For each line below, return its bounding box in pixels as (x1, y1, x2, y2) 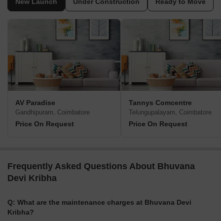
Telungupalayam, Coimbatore (129, 109, 212, 116)
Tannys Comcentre (129, 99, 192, 107)
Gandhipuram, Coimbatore (15, 109, 90, 116)
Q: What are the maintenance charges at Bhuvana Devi (7, 198, 191, 207)
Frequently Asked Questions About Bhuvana (7, 161, 195, 172)
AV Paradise (15, 99, 55, 107)
